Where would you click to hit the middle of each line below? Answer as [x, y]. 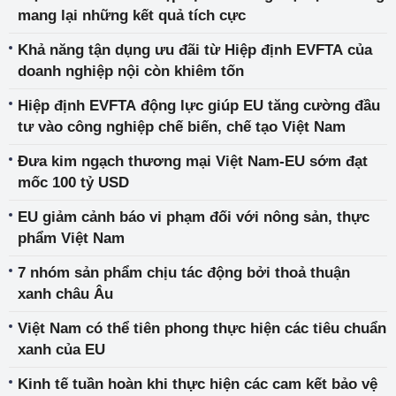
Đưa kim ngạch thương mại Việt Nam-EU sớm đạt [193, 161]
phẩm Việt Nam [71, 238]
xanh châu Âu [65, 294]
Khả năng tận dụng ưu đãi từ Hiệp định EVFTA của [195, 50]
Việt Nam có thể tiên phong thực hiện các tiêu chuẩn [202, 328]
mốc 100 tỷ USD [73, 183]
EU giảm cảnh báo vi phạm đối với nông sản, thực [194, 217]
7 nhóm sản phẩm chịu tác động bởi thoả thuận [184, 273]
